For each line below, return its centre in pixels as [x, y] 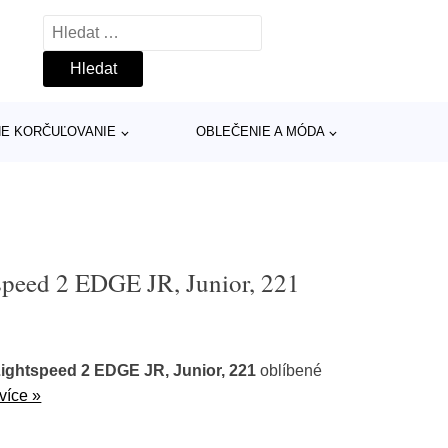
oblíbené [289, 370]
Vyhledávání [87, 27]
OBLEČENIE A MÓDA [260, 131]
